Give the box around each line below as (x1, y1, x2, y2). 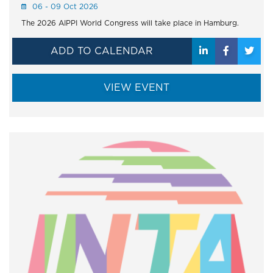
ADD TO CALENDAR (51, 44, 154, 57)
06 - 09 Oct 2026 (32, 1, 98, 11)
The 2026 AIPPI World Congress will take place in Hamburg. (21, 18, 239, 27)
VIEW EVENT (104, 81, 169, 93)
